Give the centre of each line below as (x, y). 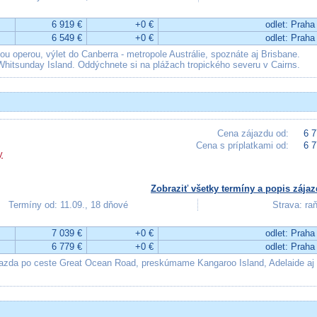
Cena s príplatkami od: (242, 145)
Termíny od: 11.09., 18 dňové (68, 205)
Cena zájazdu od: (253, 133)
